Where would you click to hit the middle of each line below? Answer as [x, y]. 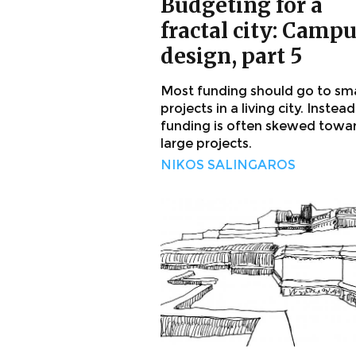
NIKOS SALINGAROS [228, 165]
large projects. [206, 144]
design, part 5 [231, 56]
